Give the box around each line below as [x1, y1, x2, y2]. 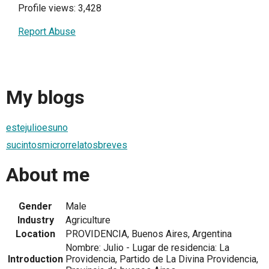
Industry [17, 214, 54, 226]
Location [16, 228, 55, 240]
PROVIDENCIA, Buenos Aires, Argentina [65, 228, 232, 240]
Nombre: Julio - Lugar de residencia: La [65, 242, 229, 254]
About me [6, 163, 89, 187]
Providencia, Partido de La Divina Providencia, [65, 253, 258, 265]
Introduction [8, 253, 63, 265]
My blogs [6, 86, 85, 109]
